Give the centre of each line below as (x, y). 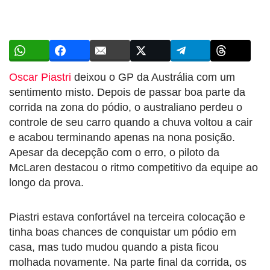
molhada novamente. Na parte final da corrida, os (128, 262)
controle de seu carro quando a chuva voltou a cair (131, 122)
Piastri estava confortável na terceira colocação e (127, 217)
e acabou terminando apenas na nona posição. (122, 137)
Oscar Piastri (40, 77)
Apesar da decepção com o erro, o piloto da (114, 152)
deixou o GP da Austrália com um (153, 77)
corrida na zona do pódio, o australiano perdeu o (126, 107)
